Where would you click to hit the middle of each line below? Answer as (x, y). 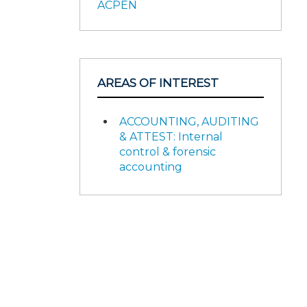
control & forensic (168, 151)
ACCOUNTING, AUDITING (189, 121)
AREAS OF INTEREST (158, 83)
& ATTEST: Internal (171, 136)
